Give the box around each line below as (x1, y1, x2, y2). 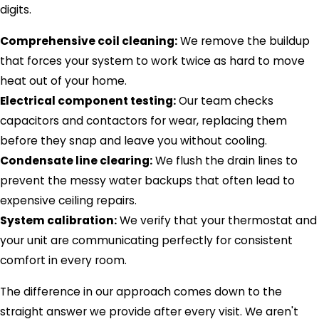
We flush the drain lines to (152, 152, 298, 168)
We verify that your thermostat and (117, 212, 317, 228)
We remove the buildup (177, 33, 310, 48)
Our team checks (176, 93, 273, 108)
